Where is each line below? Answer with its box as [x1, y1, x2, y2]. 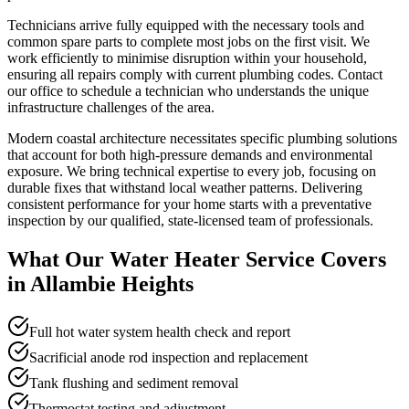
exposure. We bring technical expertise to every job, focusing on [7, 163, 376, 179]
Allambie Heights [30, 271, 194, 296]
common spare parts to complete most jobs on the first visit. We [7, 33, 370, 49]
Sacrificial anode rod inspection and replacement [29, 349, 308, 365]
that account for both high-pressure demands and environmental [7, 146, 372, 163]
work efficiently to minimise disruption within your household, [7, 49, 367, 66]
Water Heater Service [110, 246, 315, 271]
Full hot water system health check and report [29, 323, 290, 340]
